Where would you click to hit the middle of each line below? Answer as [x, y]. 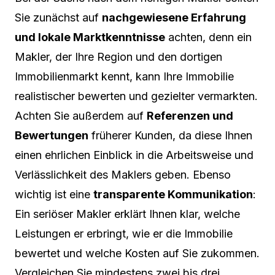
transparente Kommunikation [173, 194]
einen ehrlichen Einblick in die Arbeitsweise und [134, 155]
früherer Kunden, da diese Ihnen [170, 135]
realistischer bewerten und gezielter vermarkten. [136, 96]
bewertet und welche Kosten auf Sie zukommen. [137, 253]
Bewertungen [52, 135]
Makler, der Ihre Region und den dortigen [118, 56]
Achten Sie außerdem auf [81, 115]
